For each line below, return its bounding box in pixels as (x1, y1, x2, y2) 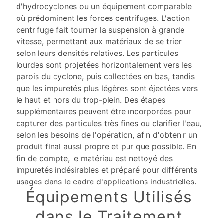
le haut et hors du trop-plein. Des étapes (16, 95, 165, 105)
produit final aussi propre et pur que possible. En (16, 142, 196, 151)
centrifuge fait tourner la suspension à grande (16, 25, 184, 35)
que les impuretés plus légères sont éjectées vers (16, 83, 198, 93)
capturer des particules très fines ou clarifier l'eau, (16, 118, 201, 128)
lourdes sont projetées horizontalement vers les (16, 60, 192, 70)
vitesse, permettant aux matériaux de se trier (16, 36, 182, 46)
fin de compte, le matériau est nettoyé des (16, 153, 173, 163)
